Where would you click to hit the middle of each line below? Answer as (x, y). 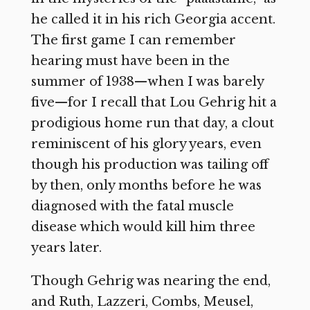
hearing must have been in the (130, 61)
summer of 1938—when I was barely (147, 82)
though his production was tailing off (149, 165)
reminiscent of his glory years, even (146, 144)
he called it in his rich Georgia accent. (153, 20)
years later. (66, 248)
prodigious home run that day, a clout (152, 124)
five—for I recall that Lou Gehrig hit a (154, 103)
